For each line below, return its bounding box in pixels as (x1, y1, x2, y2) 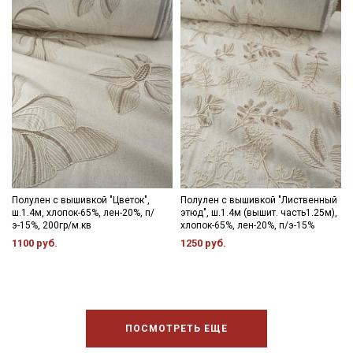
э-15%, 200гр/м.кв (12, 220, 91, 231)
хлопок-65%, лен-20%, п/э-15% (180, 220, 314, 231)
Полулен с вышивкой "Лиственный (180, 195, 337, 206)
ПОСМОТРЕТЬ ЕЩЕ (125, 323, 228, 334)
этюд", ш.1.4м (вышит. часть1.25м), (180, 207, 337, 218)
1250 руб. (180, 237, 226, 249)
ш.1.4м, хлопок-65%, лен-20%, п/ (12, 207, 154, 218)
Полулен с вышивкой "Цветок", (12, 195, 150, 206)
